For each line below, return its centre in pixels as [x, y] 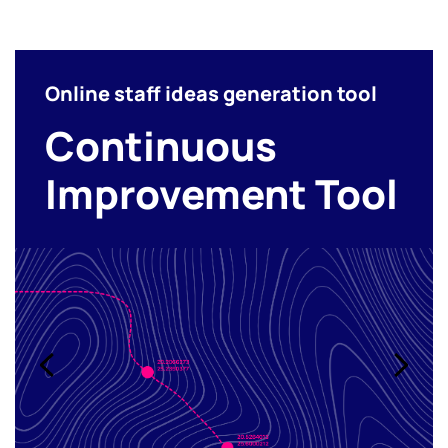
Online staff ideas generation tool [211, 93]
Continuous [161, 145]
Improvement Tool [221, 193]
